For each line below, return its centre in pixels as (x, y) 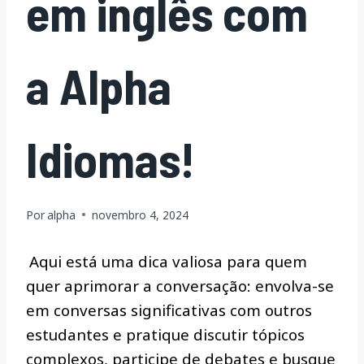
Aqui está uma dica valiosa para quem (168, 261)
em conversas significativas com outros (169, 310)
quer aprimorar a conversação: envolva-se (180, 285)
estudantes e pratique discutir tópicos (165, 334)
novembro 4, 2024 (141, 214)
